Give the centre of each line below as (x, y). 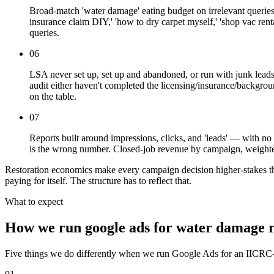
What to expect (34, 202)
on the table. (53, 97)
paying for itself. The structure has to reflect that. (98, 181)
